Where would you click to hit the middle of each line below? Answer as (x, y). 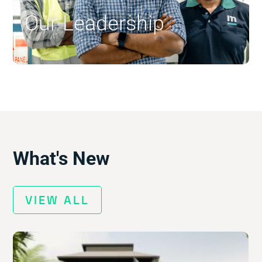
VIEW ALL (58, 200)
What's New (62, 158)
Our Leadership (95, 23)
